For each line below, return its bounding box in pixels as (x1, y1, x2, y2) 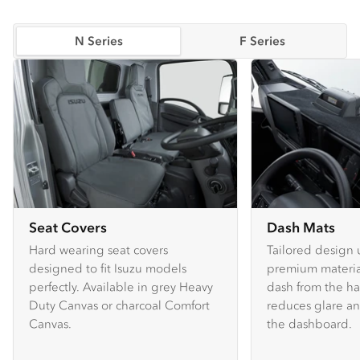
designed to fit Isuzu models (29, 260, 186, 276)
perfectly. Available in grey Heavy (29, 278, 213, 294)
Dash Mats (267, 218, 335, 236)
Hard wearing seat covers (29, 241, 168, 257)
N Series (74, 32, 123, 48)
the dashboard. (267, 315, 352, 331)
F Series (239, 32, 286, 48)
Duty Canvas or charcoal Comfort (29, 297, 210, 313)
